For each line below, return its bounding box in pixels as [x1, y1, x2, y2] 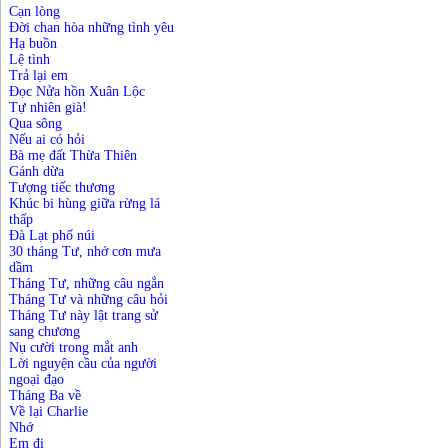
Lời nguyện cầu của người [9, 356, 157, 372]
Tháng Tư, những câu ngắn [9, 276, 164, 292]
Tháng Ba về [9, 388, 81, 404]
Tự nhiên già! [9, 100, 87, 116]
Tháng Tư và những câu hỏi [9, 292, 168, 308]
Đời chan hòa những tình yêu [9, 20, 174, 36]
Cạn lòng [9, 4, 60, 20]
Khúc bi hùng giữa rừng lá [9, 196, 160, 212]
